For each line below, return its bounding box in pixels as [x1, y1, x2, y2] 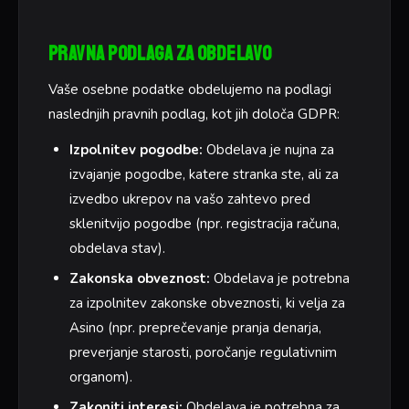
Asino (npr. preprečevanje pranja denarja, [68, 319, 321, 338]
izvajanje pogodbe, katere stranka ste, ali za [68, 165, 339, 184]
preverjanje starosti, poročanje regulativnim [68, 343, 337, 362]
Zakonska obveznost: [68, 269, 210, 288]
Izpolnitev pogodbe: [68, 141, 203, 160]
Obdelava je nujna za [202, 141, 334, 160]
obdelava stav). [68, 239, 165, 258]
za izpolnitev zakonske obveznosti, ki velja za [68, 294, 345, 313]
